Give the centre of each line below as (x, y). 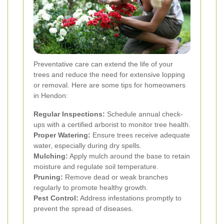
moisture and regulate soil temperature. (96, 167)
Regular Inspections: (69, 114)
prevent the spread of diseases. (83, 209)
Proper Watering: (62, 135)
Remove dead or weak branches (115, 177)
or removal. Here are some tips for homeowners (109, 85)
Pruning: (48, 177)
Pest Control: (56, 198)
